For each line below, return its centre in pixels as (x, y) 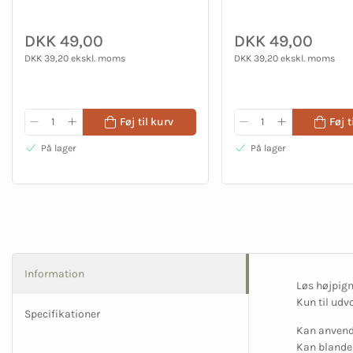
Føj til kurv (146, 121)
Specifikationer (62, 314)
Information (54, 274)
